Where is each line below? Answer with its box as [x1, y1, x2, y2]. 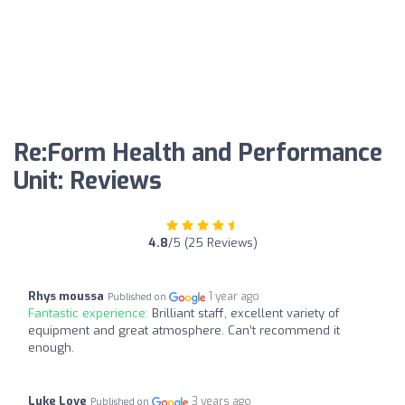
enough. [28, 340, 74, 356]
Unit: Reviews [14, 165, 162, 198]
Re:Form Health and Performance [14, 137, 382, 170]
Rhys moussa [28, 288, 104, 305]
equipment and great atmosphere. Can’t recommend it [28, 323, 340, 339]
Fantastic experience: [28, 306, 152, 322]
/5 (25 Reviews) [167, 235, 258, 251]
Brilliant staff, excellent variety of [152, 306, 339, 322]
